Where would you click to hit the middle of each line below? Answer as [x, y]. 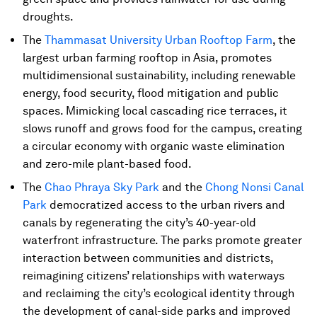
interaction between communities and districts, [148, 258]
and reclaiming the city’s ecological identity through [158, 293]
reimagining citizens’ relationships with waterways [154, 276]
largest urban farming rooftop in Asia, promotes [147, 58]
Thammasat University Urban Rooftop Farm [158, 40]
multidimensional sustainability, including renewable [159, 75]
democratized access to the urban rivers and [166, 205]
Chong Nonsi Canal [254, 187]
